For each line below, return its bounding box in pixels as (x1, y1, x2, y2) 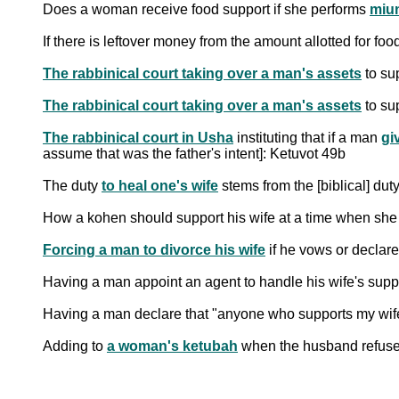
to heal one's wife (102, 177, 218, 193)
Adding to (43, 338, 107, 354)
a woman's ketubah (107, 338, 238, 354)
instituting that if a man (233, 129, 381, 145)
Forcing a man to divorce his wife (43, 241, 265, 257)
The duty (43, 177, 102, 193)
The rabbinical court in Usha (43, 129, 233, 145)
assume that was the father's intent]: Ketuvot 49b (43, 145, 346, 161)
